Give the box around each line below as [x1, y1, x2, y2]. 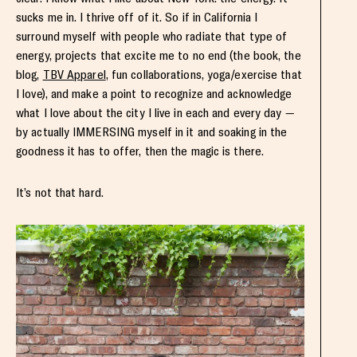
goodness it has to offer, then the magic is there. [16, 143, 265, 159]
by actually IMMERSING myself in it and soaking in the [16, 124, 288, 139]
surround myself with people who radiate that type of [16, 28, 288, 44]
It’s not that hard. [16, 184, 104, 200]
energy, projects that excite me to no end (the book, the [16, 47, 301, 63]
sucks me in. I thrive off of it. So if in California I [16, 9, 258, 25]
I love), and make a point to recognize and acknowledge [16, 85, 292, 101]
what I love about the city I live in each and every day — [16, 104, 295, 120]
